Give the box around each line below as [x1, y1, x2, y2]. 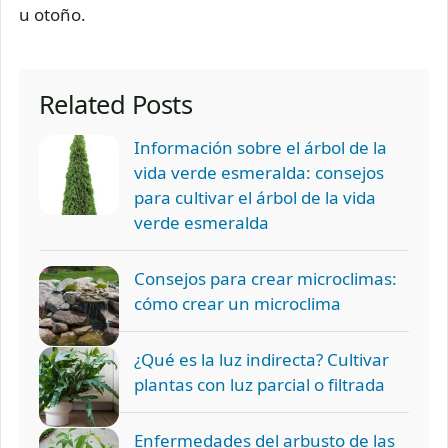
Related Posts [39, 86, 193, 121]
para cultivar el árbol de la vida [134, 185, 376, 209]
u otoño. [19, 2, 86, 26]
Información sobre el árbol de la [134, 135, 387, 159]
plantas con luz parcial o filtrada [134, 372, 385, 396]
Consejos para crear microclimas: [134, 266, 397, 290]
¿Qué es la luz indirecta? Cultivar [134, 347, 389, 371]
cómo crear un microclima [134, 291, 341, 315]
